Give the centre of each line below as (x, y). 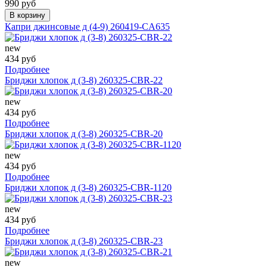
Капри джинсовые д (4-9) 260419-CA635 (87, 26)
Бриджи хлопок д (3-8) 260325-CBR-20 (84, 133)
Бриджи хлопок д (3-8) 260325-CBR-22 (84, 80)
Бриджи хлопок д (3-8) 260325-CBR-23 (84, 241)
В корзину (27, 15)
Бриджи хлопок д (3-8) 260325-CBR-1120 (88, 187)
